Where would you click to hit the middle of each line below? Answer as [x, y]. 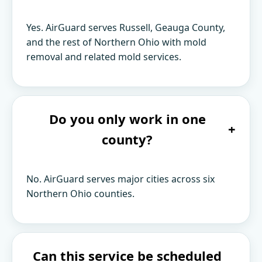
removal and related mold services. [104, 56]
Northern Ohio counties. [80, 193]
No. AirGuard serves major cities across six [120, 179]
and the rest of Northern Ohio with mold [116, 42]
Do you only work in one [127, 118]
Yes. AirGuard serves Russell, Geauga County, [126, 27]
